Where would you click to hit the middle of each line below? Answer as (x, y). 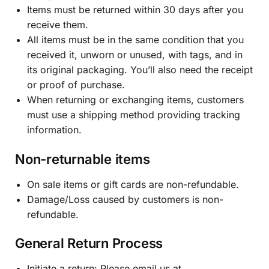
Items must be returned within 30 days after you (135, 10)
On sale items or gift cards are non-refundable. (133, 184)
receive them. (58, 25)
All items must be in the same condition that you (135, 40)
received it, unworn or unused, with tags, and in (135, 55)
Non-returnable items (83, 159)
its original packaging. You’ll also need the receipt (140, 70)
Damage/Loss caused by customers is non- (125, 199)
